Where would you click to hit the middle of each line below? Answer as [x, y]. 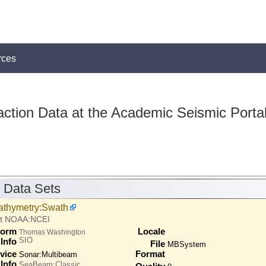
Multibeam [59, 254]
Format [150, 254]
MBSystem [186, 244]
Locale [151, 231]
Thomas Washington [52, 232]
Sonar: [30, 254]
